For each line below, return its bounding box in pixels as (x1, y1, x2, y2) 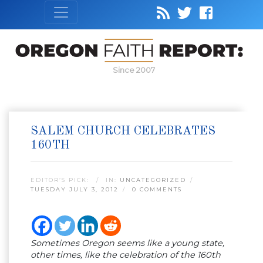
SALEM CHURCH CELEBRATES (31, 125, 215, 138)
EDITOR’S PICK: (31, 177, 92, 184)
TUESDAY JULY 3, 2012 (31, 186, 119, 193)
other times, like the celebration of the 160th (31, 249, 221, 261)
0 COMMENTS (132, 186, 182, 193)
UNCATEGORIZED (120, 177, 186, 184)
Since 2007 (113, 65, 155, 75)
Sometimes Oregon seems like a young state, (31, 238, 224, 249)
